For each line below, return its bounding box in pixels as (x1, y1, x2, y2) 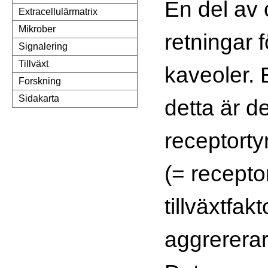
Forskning (19, 76, 61, 87)
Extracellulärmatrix (19, 7, 98, 17)
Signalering (19, 41, 68, 52)
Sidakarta (19, 93, 59, 104)
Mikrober (19, 24, 56, 35)
